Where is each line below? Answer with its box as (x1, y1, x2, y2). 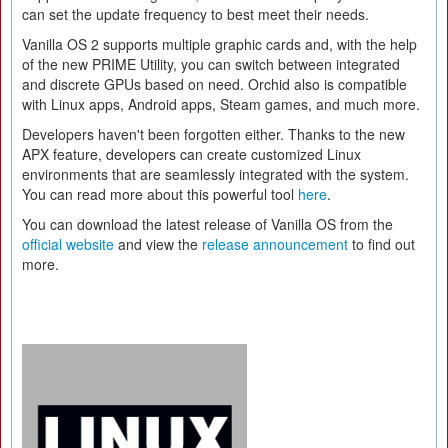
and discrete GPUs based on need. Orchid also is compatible (22, 74, 407, 94)
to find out (348, 234, 415, 254)
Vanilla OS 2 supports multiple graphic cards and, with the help (22, 34, 417, 54)
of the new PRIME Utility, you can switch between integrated (22, 54, 400, 74)
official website (22, 234, 114, 254)
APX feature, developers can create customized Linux (22, 144, 361, 164)
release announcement (202, 234, 348, 254)
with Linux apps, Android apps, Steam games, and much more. (22, 94, 420, 114)
